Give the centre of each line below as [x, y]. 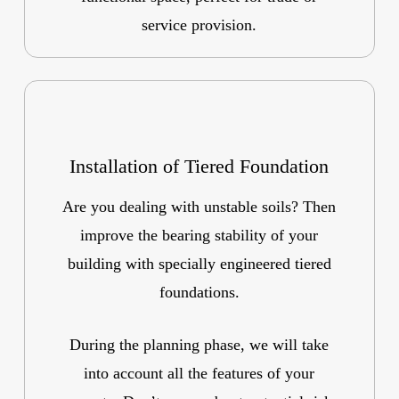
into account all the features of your [199, 373]
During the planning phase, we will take [199, 344]
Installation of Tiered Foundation [199, 166]
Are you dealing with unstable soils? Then [199, 206]
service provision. [199, 25]
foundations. [199, 292]
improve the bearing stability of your [199, 235]
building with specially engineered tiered [199, 263]
